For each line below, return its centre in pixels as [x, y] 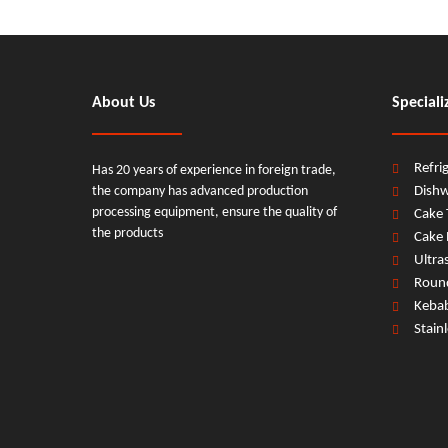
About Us [123, 103]
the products [127, 233]
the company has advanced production [200, 191]
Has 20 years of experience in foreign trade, [214, 170]
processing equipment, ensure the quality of [214, 212]
